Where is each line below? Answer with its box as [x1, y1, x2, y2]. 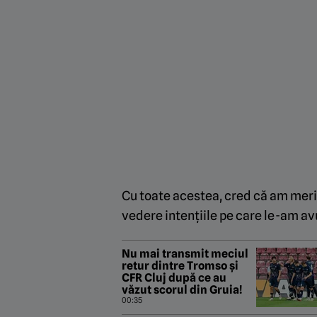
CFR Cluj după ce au [122, 270, 226, 284]
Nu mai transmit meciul [122, 246, 248, 260]
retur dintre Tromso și [122, 258, 238, 272]
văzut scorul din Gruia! [122, 282, 243, 296]
